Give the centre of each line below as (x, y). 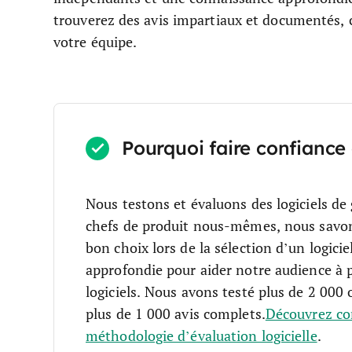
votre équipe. (95, 42)
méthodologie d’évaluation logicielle (202, 335)
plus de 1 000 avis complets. (176, 313)
